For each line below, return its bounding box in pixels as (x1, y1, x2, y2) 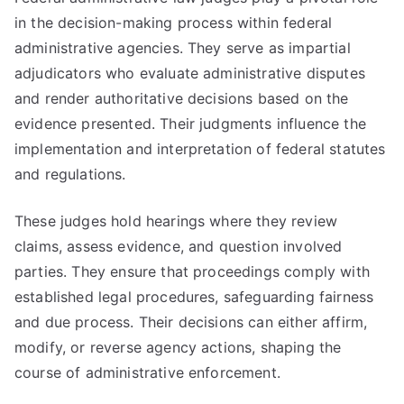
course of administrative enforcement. (14, 363, 280, 381)
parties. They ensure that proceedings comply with (14, 262, 370, 280)
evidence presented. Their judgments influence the (14, 115, 366, 133)
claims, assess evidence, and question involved (14, 237, 343, 255)
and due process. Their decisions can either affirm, (14, 313, 368, 331)
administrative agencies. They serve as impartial (14, 39, 351, 57)
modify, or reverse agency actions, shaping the (14, 338, 342, 356)
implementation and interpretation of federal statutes (14, 140, 386, 158)
